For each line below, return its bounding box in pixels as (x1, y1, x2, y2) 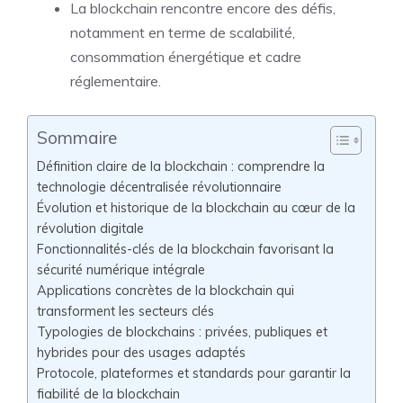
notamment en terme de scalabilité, (70, 23, 295, 41)
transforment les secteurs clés (37, 302, 214, 319)
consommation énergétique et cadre (70, 48, 301, 66)
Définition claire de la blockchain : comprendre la (37, 157, 325, 175)
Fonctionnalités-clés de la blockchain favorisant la (37, 240, 334, 257)
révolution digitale (37, 219, 144, 237)
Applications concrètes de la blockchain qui (37, 282, 294, 299)
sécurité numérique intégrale (37, 261, 205, 278)
